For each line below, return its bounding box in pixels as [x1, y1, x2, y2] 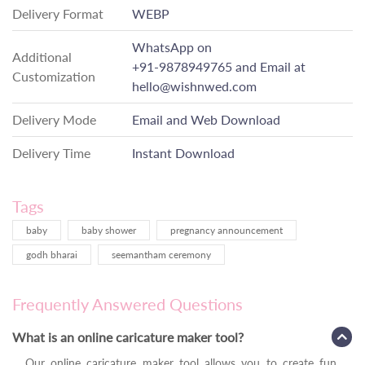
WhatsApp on [132, 39, 212, 55]
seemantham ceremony [112, 248, 211, 262]
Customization [12, 68, 95, 85]
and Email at [232, 59, 306, 75]
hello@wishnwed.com [132, 78, 257, 95]
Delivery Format [12, 6, 103, 22]
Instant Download [132, 145, 235, 161]
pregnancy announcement [170, 224, 283, 237]
